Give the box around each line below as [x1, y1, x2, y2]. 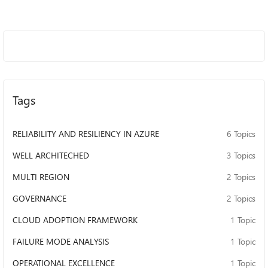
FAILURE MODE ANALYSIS [13, 236, 109, 247]
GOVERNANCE [13, 193, 66, 204]
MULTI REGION [13, 171, 69, 182]
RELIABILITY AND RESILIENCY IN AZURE [13, 128, 159, 139]
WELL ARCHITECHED [13, 150, 89, 161]
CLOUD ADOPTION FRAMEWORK [13, 214, 138, 226]
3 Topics [227, 150, 255, 161]
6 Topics [227, 128, 255, 139]
